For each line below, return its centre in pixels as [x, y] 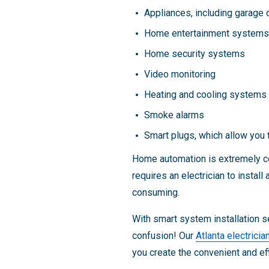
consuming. [156, 192]
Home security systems [195, 54]
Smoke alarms [174, 115]
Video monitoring [180, 74]
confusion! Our [164, 236]
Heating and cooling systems [205, 95]
